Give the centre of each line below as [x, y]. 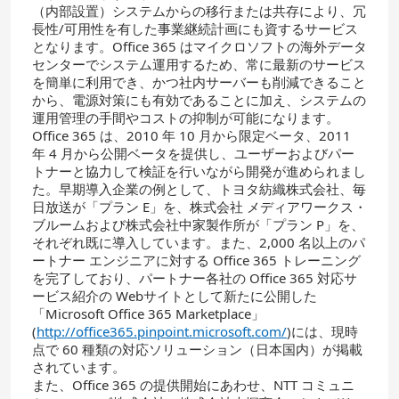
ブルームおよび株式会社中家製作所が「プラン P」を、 [198, 224]
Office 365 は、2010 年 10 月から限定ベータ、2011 [191, 135]
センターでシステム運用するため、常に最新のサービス [199, 64]
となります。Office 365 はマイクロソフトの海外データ [199, 46]
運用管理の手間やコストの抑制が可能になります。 [186, 118]
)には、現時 [322, 331]
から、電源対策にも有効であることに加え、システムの [199, 100]
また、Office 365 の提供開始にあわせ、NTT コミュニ [193, 385]
